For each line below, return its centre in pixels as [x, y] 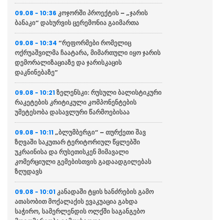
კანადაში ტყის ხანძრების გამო [105, 192]
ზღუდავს [28, 171]
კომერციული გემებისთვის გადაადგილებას [83, 162]
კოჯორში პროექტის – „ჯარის [103, 13]
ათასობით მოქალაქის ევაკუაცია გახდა [76, 201]
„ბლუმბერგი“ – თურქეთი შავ [100, 132]
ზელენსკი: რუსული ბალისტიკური [109, 92]
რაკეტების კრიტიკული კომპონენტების [76, 102]
